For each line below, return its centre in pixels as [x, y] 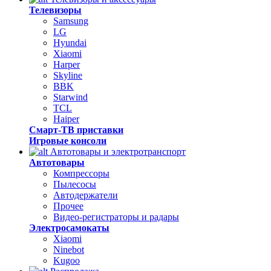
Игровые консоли [68, 141]
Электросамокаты [69, 228]
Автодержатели [86, 195]
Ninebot [69, 250]
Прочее [68, 206]
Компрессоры [81, 173]
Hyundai [70, 43]
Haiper [66, 119]
